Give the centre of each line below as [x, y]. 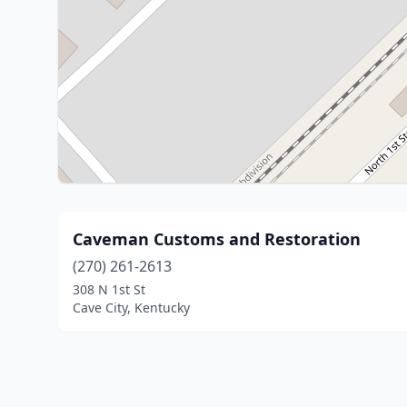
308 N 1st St [109, 289]
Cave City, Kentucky [131, 308]
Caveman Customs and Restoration [217, 239]
